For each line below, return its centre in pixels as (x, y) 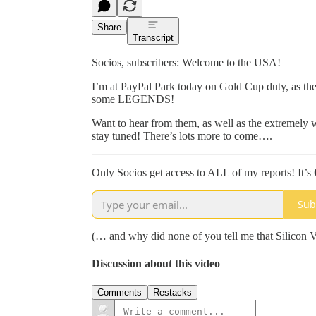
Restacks (172, 293)
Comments (120, 293)
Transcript (153, 37)
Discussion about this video (156, 264)
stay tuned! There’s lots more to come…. (182, 135)
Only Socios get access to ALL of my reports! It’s (203, 172)
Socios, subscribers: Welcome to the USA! (186, 62)
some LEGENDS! (133, 99)
